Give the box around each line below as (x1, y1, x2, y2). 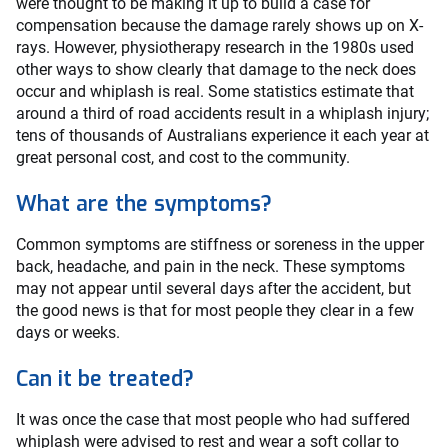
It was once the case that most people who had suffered (16, 410, 410, 430)
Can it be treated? (16, 365, 194, 394)
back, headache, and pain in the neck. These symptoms (16, 257, 405, 277)
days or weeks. (16, 323, 120, 343)
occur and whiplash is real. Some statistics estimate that (16, 82, 414, 102)
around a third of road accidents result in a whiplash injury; (16, 104, 429, 124)
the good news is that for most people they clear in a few (16, 301, 414, 321)
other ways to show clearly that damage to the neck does (16, 60, 416, 80)
